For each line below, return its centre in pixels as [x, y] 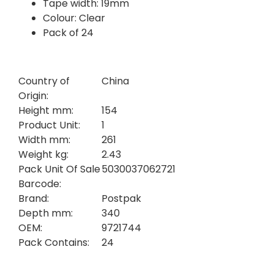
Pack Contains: [54, 242]
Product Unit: [49, 125]
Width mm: [44, 139]
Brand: [34, 198]
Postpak [121, 198]
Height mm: [46, 110]
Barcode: [40, 183]
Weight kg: [43, 154]
